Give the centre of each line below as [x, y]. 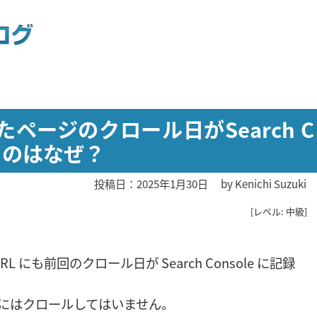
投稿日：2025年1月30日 [151, 183]
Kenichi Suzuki [270, 183]
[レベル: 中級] [278, 212]
